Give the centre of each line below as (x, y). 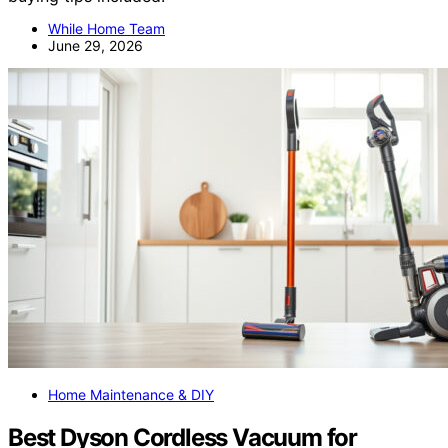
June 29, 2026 (95, 45)
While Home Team (106, 28)
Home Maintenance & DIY (131, 394)
